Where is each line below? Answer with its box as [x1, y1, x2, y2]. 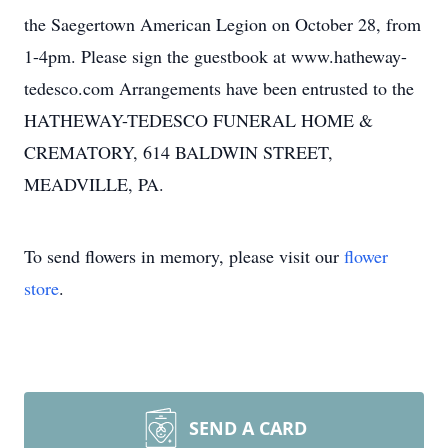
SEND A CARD [189, 416, 307, 440]
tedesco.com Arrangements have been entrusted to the [24, 76, 414, 100]
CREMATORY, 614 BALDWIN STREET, [24, 140, 333, 164]
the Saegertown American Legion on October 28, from [24, 12, 421, 36]
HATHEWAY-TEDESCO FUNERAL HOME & [24, 108, 373, 132]
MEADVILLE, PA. [24, 172, 175, 196]
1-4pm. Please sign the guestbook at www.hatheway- [24, 44, 407, 68]
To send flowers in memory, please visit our [24, 244, 344, 268]
